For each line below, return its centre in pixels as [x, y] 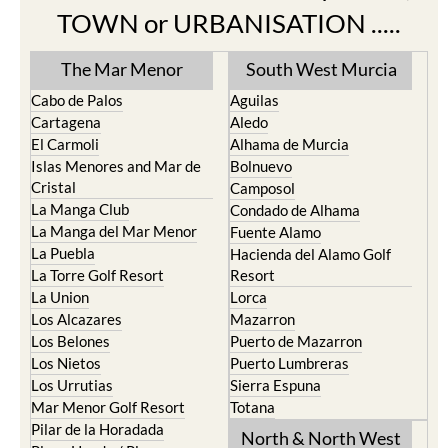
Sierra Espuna [275, 385]
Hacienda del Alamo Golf [310, 254]
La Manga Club [80, 209]
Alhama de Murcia [289, 144]
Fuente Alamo [275, 232]
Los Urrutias [72, 385]
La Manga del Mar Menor [114, 231]
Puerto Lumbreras [289, 363]
